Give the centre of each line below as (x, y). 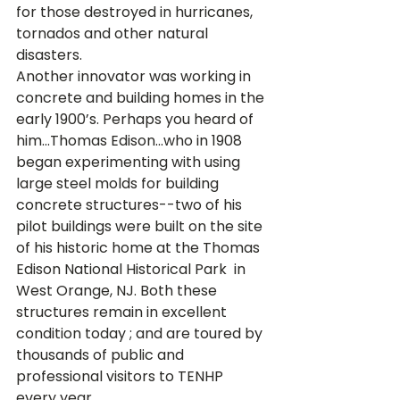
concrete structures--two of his (131, 205)
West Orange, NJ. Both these (118, 291)
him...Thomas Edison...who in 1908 (131, 141)
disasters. (49, 55)
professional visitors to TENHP (121, 376)
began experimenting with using (130, 162)
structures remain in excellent (123, 312)
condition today (73, 333)
